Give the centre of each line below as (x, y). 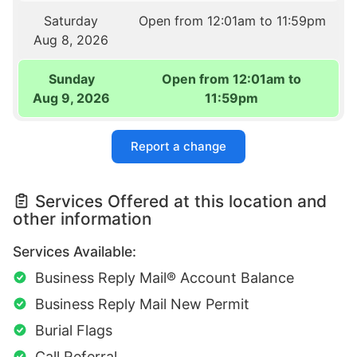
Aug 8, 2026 (71, 40)
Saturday (71, 21)
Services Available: (75, 252)
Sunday (71, 79)
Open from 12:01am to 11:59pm (232, 21)
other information (82, 219)
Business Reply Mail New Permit (142, 304)
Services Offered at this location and (181, 202)
